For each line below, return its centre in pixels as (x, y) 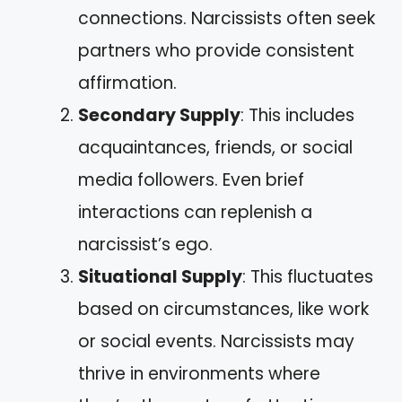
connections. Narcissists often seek (227, 18)
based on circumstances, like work (223, 309)
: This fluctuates (308, 276)
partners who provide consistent (216, 50)
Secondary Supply (159, 115)
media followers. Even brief (191, 179)
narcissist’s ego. (145, 244)
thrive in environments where (199, 373)
